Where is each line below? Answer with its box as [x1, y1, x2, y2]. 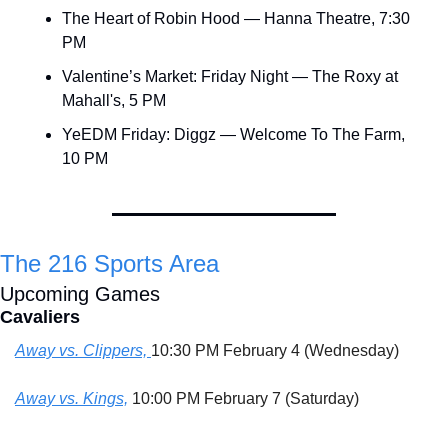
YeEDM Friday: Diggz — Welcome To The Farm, [62, 126, 405, 144]
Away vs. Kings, [15, 390, 128, 408]
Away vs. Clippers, [15, 342, 151, 360]
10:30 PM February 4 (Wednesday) [151, 342, 399, 360]
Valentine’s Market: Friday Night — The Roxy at [62, 68, 398, 86]
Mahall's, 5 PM [62, 92, 166, 110]
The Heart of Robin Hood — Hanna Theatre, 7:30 [62, 10, 410, 28]
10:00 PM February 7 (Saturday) [128, 390, 359, 408]
